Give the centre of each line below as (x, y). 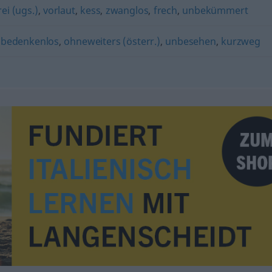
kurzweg (241, 41)
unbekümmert (215, 10)
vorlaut (59, 10)
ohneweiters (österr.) (112, 41)
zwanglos (127, 10)
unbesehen (191, 41)
